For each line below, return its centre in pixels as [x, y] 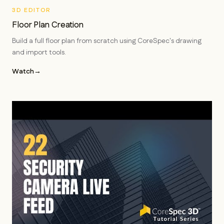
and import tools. [39, 52]
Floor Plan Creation [48, 25]
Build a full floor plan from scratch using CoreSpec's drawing [107, 41]
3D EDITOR [32, 10]
